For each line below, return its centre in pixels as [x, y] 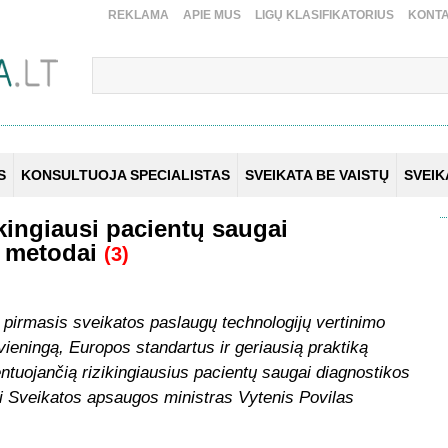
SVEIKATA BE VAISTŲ [317, 175]
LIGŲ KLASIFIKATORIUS [324, 15]
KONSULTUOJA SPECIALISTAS [125, 175]
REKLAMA [138, 15]
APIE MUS [212, 15]
